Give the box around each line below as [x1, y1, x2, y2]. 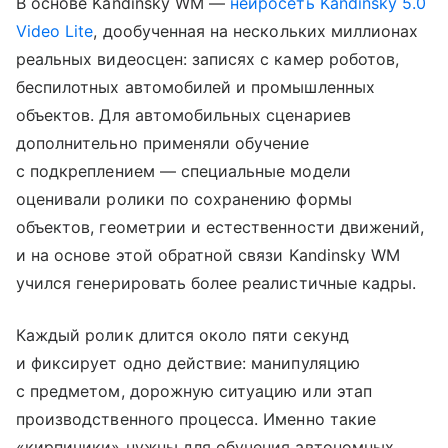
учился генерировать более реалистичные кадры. [16, 273, 417, 294]
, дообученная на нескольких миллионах [93, 21, 419, 42]
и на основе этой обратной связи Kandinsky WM [16, 245, 401, 266]
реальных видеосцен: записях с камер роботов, [16, 49, 400, 70]
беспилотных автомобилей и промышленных [16, 77, 375, 98]
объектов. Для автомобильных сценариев [16, 105, 351, 126]
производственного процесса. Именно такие [16, 409, 376, 430]
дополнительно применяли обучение [16, 133, 310, 154]
